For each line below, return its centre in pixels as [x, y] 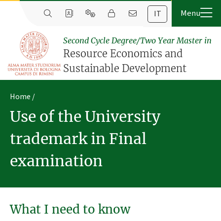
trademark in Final [78, 139]
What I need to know [70, 209]
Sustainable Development [125, 69]
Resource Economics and [123, 54]
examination [56, 161]
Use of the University [85, 117]
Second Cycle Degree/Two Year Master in [138, 41]
